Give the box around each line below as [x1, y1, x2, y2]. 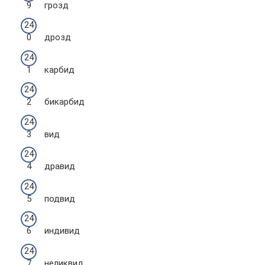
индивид [44, 225, 80, 236]
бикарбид [44, 96, 85, 107]
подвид [44, 193, 75, 204]
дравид [44, 161, 75, 172]
